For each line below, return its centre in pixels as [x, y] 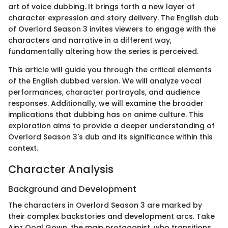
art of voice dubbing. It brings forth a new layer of [102, 6]
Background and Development [72, 189]
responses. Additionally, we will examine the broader [106, 103]
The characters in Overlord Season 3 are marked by [105, 205]
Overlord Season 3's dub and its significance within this [110, 137]
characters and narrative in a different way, [90, 40]
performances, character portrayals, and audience [104, 92]
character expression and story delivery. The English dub [113, 18]
